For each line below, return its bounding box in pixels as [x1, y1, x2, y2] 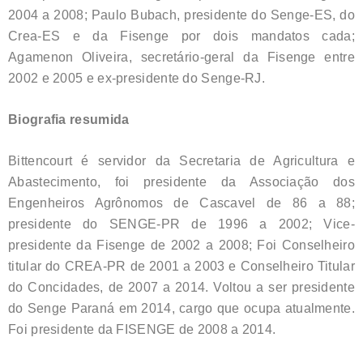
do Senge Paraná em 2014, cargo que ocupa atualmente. [8, 301, 355, 315]
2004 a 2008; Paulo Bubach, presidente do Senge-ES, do [8, 7, 355, 22]
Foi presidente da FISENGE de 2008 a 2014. [8, 322, 276, 336]
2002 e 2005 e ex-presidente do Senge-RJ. [8, 70, 265, 85]
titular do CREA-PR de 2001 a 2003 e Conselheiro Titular [8, 258, 355, 273]
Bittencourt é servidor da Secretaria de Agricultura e [8, 153, 355, 168]
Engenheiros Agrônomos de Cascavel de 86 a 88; [8, 195, 355, 210]
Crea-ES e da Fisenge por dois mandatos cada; [8, 28, 355, 43]
